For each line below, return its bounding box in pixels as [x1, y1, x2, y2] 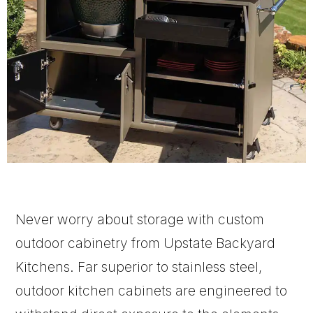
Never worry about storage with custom [15, 210, 265, 228]
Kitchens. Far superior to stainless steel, [15, 258, 263, 275]
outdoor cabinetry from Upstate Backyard [15, 234, 276, 252]
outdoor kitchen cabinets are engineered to [15, 282, 288, 299]
